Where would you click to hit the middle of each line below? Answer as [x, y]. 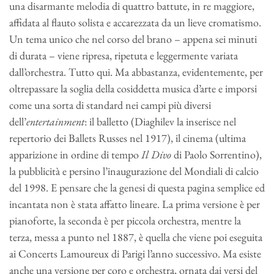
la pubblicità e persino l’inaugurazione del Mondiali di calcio [134, 171]
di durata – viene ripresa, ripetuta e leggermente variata [124, 56]
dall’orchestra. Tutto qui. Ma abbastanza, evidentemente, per [136, 72]
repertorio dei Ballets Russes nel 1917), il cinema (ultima [128, 138]
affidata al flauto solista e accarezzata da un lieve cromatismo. [135, 23]
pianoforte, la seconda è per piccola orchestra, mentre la [125, 221]
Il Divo [156, 155]
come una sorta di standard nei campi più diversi [110, 105]
